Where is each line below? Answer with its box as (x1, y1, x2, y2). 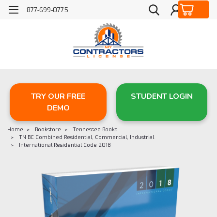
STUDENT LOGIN (131, 91, 193, 102)
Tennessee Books (73, 125, 117, 133)
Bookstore (35, 125, 61, 133)
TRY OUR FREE (31, 91, 85, 102)
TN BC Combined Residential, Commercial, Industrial (19, 133, 154, 141)
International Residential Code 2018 (19, 141, 111, 149)
